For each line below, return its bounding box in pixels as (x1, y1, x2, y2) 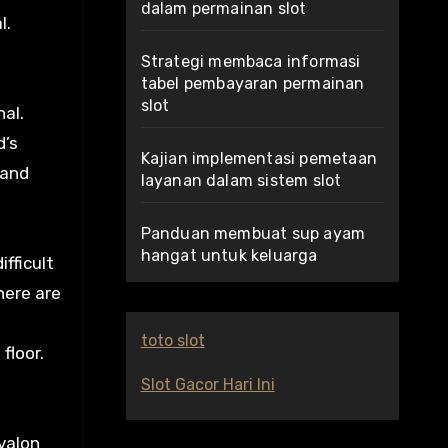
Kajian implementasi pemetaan (140, 149, 378, 168)
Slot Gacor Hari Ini (140, 375, 275, 394)
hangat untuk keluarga (140, 246, 318, 265)
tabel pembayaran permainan (140, 74, 365, 93)
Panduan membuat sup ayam (140, 224, 366, 243)
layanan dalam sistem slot (140, 171, 342, 190)
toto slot (140, 331, 205, 350)
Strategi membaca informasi (140, 52, 361, 71)
